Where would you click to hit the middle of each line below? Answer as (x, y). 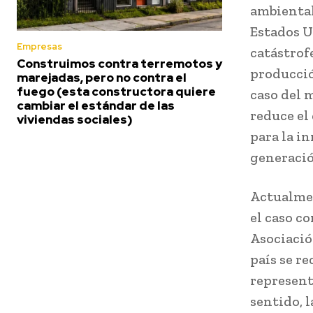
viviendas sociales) (75, 120)
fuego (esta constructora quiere (116, 92)
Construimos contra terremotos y (119, 64)
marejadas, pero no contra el (102, 78)
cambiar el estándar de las (96, 106)
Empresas (39, 47)
